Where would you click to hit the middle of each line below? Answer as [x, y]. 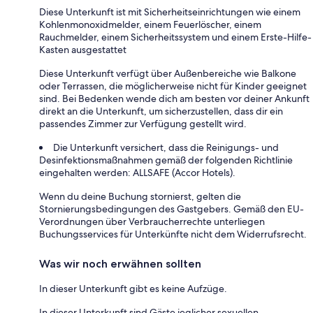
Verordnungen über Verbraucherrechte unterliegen [152, 221]
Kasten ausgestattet [83, 49]
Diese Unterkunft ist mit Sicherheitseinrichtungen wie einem [170, 12]
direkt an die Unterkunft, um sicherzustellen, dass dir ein [161, 111]
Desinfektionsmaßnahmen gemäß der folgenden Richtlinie [166, 160]
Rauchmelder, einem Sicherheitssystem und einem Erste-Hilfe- [175, 37]
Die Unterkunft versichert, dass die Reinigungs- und [166, 147]
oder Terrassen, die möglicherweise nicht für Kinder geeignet [173, 86]
